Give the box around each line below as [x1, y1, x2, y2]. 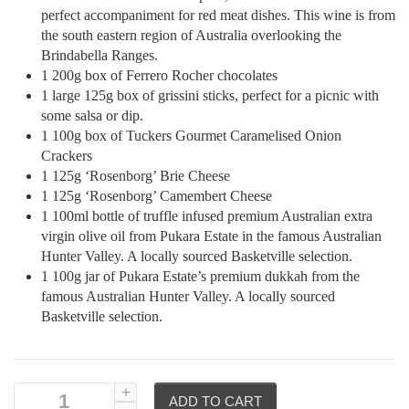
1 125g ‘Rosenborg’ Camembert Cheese [41, 187, 272, 204]
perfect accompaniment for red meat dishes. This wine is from [41, 6, 395, 23]
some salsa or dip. [41, 107, 143, 123]
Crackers [41, 147, 92, 163]
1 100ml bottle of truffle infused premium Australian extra [41, 207, 372, 224]
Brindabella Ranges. [41, 47, 158, 63]
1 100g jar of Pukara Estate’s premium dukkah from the [41, 267, 360, 284]
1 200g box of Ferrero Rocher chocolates [41, 67, 278, 83]
